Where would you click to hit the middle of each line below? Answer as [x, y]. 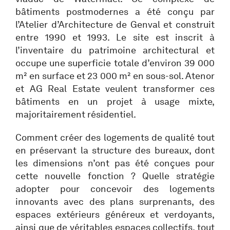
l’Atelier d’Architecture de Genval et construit [115, 24]
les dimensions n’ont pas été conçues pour [115, 163]
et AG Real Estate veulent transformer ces [115, 89]
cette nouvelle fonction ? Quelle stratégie [115, 176]
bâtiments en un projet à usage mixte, [115, 101]
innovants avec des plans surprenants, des [115, 202]
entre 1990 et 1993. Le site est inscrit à [115, 37]
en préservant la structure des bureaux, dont [115, 150]
